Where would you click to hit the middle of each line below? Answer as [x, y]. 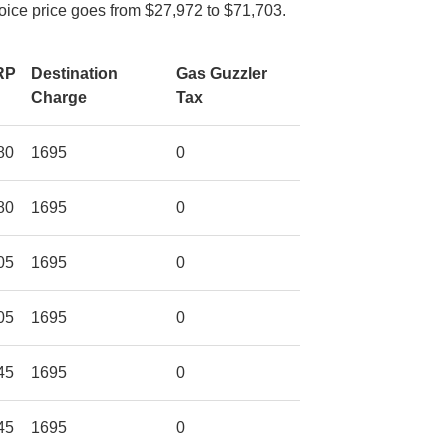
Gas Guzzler [221, 73]
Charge [59, 97]
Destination [74, 73]
